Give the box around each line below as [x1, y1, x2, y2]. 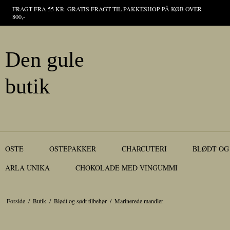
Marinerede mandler [114, 197, 163, 205]
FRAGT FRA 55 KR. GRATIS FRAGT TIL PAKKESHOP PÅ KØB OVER [12, 5, 202, 13]
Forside [6, 197, 25, 205]
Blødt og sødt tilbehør [53, 197, 107, 205]
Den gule [5, 48, 84, 71]
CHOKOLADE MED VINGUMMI [75, 163, 178, 173]
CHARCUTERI [122, 144, 167, 154]
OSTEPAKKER [49, 144, 96, 154]
